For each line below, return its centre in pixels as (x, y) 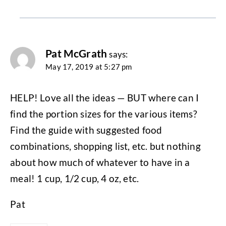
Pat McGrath (76, 54)
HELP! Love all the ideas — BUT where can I (105, 97)
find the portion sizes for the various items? (104, 114)
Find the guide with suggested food (86, 130)
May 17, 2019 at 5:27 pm (89, 67)
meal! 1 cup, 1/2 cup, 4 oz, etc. (75, 178)
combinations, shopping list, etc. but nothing (105, 146)
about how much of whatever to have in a (100, 162)
